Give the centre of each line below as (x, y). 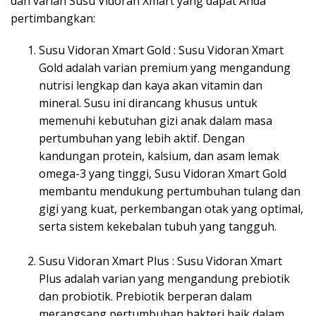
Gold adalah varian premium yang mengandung (165, 67)
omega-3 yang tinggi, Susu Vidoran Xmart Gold (163, 173)
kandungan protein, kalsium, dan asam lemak (159, 156)
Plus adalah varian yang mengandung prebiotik (164, 278)
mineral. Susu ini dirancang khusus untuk (148, 103)
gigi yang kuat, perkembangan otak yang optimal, (171, 208)
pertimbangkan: (53, 18)
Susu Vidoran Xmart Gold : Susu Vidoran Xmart (161, 50)
